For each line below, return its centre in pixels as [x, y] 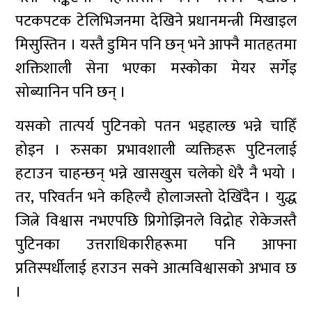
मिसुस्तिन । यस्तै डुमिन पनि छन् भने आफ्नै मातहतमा [156, 45]
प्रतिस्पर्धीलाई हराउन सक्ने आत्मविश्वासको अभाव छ [156, 268]
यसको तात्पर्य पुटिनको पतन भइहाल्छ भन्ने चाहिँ [156, 126]
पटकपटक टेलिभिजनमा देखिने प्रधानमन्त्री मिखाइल [156, 21]
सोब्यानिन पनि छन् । [71, 92]
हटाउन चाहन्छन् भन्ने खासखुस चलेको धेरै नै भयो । [156, 174]
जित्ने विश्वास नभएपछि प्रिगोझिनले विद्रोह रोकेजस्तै [156, 221]
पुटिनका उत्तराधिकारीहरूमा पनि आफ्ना [156, 245]
